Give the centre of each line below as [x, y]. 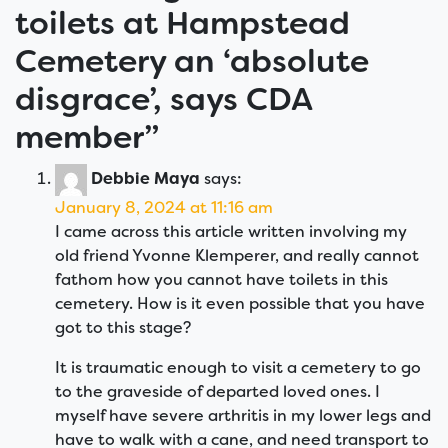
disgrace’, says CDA [163, 99]
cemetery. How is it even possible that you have [240, 304]
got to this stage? [123, 328]
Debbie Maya [145, 179]
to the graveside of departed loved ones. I [217, 392]
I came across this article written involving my [231, 232]
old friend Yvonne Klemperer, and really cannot [237, 256]
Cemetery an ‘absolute [192, 61]
